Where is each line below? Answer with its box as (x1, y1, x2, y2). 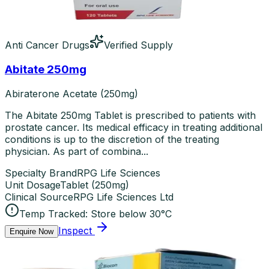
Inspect (58, 224, 92, 237)
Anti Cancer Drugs (5, 39, 89, 52)
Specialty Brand (5, 166, 77, 179)
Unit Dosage (5, 178, 60, 191)
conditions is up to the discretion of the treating (5, 133, 219, 145)
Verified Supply (104, 39, 173, 52)
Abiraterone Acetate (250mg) (5, 87, 138, 100)
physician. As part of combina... (5, 145, 148, 157)
